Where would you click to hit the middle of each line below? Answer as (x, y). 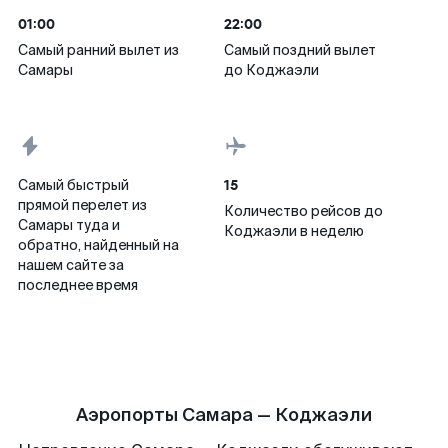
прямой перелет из (82, 205)
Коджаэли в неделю (294, 231)
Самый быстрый (73, 185)
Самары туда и (69, 225)
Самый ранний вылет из (98, 50)
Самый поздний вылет (300, 50)
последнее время (78, 285)
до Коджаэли (271, 70)
